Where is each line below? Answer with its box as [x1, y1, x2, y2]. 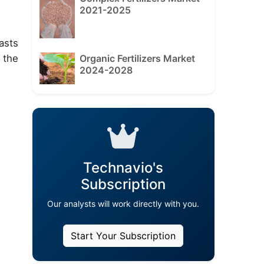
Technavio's [83, 159, 164, 176]
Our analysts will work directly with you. [47, 198, 200, 209]
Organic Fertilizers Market [79, 52, 195, 65]
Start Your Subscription [71, 229, 176, 242]
